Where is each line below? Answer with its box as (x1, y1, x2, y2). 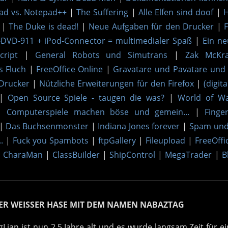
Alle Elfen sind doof (138, 6, 213, 18)
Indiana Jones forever (98, 120, 180, 132)
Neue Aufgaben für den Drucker (89, 20, 214, 32)
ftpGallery (98, 134, 136, 146)
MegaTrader (165, 149, 212, 160)
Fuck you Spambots (13, 134, 89, 146)
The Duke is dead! (9, 20, 78, 32)
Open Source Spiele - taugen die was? (8, 92, 164, 103)
